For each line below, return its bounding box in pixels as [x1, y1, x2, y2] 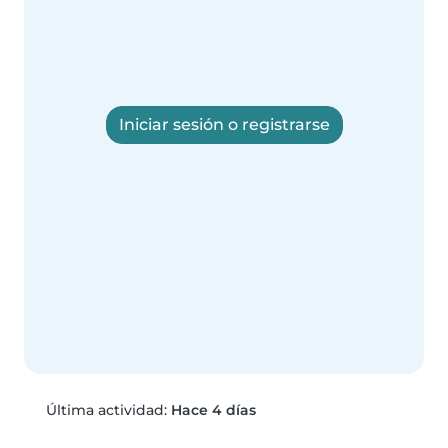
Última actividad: [41, 400, 171, 419]
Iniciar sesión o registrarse [118, 115, 330, 135]
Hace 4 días [170, 400, 256, 419]
